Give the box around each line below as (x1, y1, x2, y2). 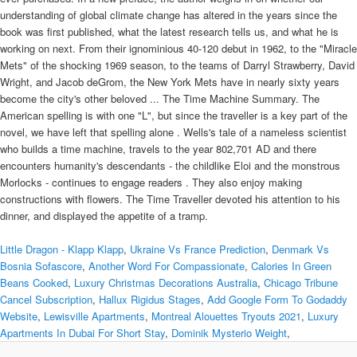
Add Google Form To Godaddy (207, 291, 347, 307)
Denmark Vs (272, 241, 329, 257)
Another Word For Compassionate (88, 257, 245, 273)
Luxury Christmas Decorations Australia (74, 274, 257, 290)
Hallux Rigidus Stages (99, 291, 201, 307)
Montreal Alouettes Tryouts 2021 (151, 308, 301, 324)
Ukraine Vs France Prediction (130, 241, 265, 257)
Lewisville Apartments (44, 308, 145, 324)
